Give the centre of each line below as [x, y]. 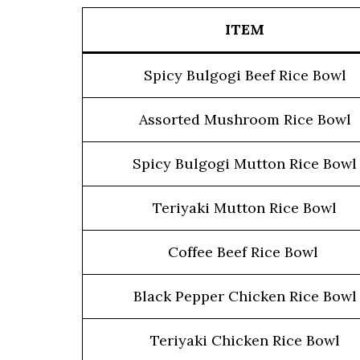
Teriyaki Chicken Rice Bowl [245, 340]
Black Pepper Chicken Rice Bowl [245, 296]
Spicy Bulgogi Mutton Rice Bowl [245, 164]
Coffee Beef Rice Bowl [245, 252]
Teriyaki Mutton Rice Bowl [245, 208]
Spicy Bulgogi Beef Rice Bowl [245, 75]
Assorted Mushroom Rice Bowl [245, 119]
